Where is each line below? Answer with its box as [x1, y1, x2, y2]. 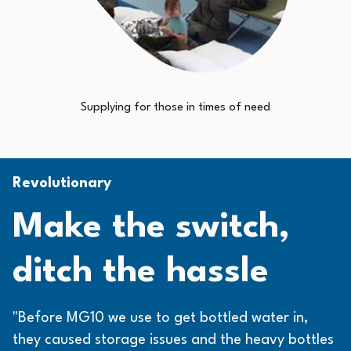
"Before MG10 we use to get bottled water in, [13, 311, 308, 326]
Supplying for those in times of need [81, 102, 270, 114]
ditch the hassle [13, 255, 269, 291]
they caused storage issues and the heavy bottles [13, 333, 334, 348]
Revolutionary [13, 176, 111, 191]
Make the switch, [13, 210, 290, 246]
